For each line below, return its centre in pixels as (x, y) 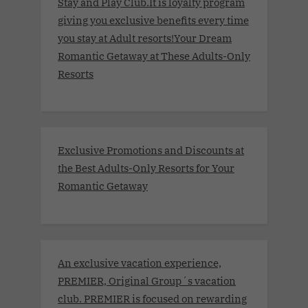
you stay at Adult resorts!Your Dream (145, 37)
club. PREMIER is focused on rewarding (152, 298)
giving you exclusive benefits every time (153, 20)
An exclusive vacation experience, (140, 262)
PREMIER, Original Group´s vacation (147, 280)
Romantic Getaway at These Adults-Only (154, 55)
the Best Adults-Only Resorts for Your (146, 168)
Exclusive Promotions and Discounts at (151, 150)
